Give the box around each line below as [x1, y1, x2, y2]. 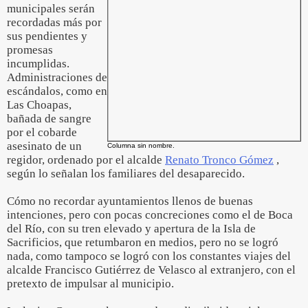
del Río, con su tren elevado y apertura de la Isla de [7, 222, 256, 235]
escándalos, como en [7, 85, 107, 98]
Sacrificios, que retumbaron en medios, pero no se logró [7, 236, 278, 249]
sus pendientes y [7, 30, 87, 43]
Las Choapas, [7, 98, 71, 111]
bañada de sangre [7, 112, 91, 125]
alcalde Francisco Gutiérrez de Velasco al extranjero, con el [7, 263, 296, 276]
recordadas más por [7, 16, 102, 29]
